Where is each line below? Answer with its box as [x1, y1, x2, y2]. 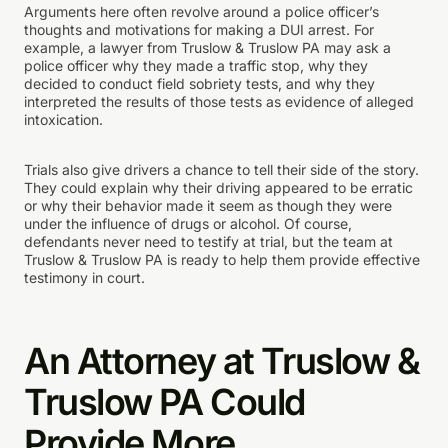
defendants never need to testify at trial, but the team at [24, 232, 393, 250]
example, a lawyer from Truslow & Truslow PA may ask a [24, 38, 391, 56]
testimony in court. [24, 268, 145, 286]
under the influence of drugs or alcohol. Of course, [24, 214, 352, 232]
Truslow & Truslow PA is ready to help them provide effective [24, 250, 420, 268]
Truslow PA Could [24, 379, 305, 424]
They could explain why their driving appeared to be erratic [24, 178, 413, 196]
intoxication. [24, 110, 103, 128]
